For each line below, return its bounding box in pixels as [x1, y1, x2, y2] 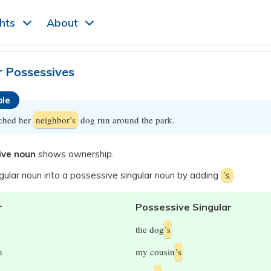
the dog [135, 223, 164, 235]
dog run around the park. [78, 114, 175, 126]
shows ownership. [36, 148, 114, 160]
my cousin [135, 246, 175, 258]
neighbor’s [36, 114, 76, 126]
